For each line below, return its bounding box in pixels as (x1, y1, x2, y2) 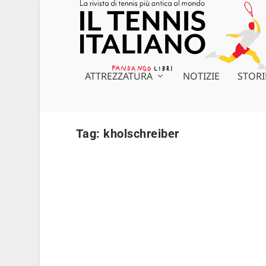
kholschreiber (103, 126, 179, 141)
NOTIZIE (182, 69, 220, 83)
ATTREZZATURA (84, 69, 153, 83)
